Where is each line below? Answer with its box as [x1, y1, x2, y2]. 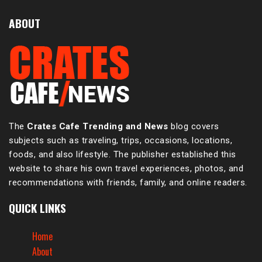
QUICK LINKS [9, 199, 66, 217]
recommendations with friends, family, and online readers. [9, 177, 247, 188]
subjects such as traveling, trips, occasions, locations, [9, 135, 232, 146]
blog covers [168, 121, 219, 132]
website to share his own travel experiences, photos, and [9, 163, 243, 174]
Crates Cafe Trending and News [24, 121, 168, 132]
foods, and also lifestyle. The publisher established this [9, 149, 236, 160]
